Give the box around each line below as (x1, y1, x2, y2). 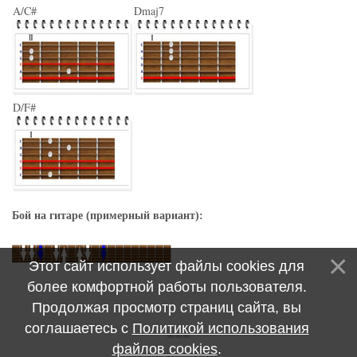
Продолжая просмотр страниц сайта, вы (32, 300, 301, 316)
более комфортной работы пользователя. (26, 279, 307, 295)
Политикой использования (131, 320, 309, 336)
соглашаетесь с (24, 320, 132, 336)
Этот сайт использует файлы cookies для (29, 258, 304, 274)
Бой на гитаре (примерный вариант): (12, 210, 203, 222)
